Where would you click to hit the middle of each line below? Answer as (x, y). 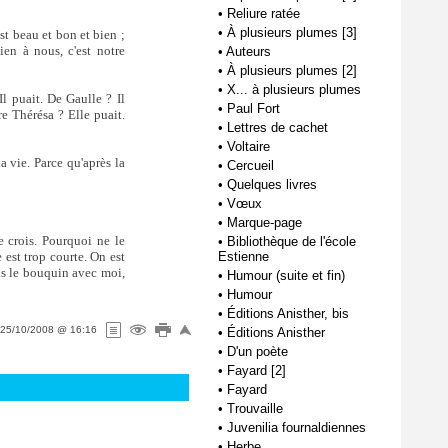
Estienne (243, 256)
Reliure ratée (263, 13)
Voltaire (248, 146)
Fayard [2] (256, 370)
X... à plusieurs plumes (294, 89)
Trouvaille (255, 408)
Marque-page (264, 222)
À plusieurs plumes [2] (292, 70)
